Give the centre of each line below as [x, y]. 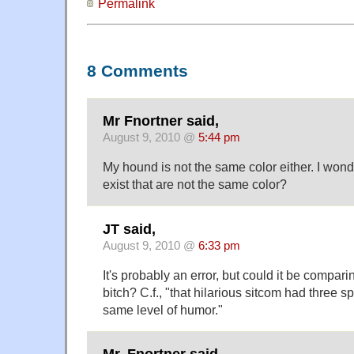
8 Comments [137, 71]
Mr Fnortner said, [161, 121]
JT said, [129, 229]
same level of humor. [160, 309]
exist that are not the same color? [195, 185]
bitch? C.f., [134, 292]
